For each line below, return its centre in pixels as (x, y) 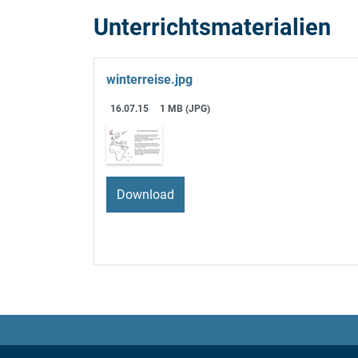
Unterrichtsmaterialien (212, 28)
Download (145, 194)
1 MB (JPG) (185, 109)
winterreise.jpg (149, 80)
